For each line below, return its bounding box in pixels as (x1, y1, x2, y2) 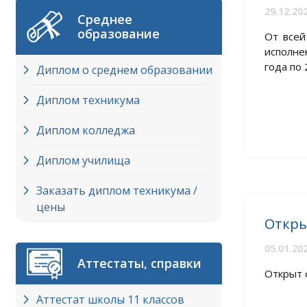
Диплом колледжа (36, 123, 135, 138)
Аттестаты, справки (77, 255, 201, 271)
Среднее (77, 11, 132, 27)
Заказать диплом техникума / (36, 183, 197, 198)
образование (77, 25, 160, 42)
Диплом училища (36, 153, 130, 168)
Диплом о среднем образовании (36, 62, 212, 77)
